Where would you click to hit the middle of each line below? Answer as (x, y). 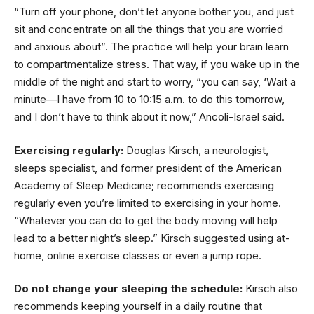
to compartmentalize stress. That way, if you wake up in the (157, 64)
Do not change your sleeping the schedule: (130, 288)
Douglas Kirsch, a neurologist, (197, 150)
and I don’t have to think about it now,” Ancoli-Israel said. (149, 117)
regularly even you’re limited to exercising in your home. (148, 203)
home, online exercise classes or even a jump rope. (138, 255)
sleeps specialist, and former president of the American (148, 168)
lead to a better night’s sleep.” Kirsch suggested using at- (152, 238)
